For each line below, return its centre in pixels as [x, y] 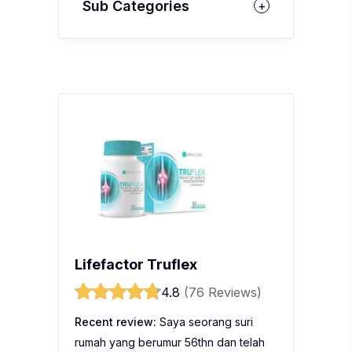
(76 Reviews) [223, 292]
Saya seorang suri [205, 321]
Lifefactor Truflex [136, 264]
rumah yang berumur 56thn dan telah [170, 342]
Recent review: [115, 321]
